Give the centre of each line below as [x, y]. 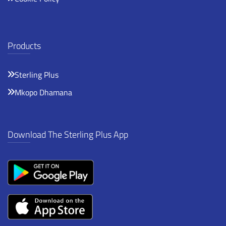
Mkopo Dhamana [43, 92]
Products [24, 45]
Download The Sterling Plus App [68, 134]
